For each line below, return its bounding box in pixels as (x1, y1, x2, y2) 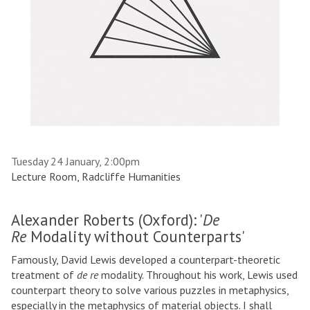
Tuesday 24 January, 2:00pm (11, 154, 140, 168)
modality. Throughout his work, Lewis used (101, 268, 298, 282)
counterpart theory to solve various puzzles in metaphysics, (11, 283, 289, 297)
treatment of (11, 268, 77, 282)
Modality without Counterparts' (26, 226, 245, 246)
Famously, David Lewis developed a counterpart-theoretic (11, 253, 280, 266)
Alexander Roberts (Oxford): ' (11, 210, 203, 230)
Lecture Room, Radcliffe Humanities (11, 170, 181, 183)
